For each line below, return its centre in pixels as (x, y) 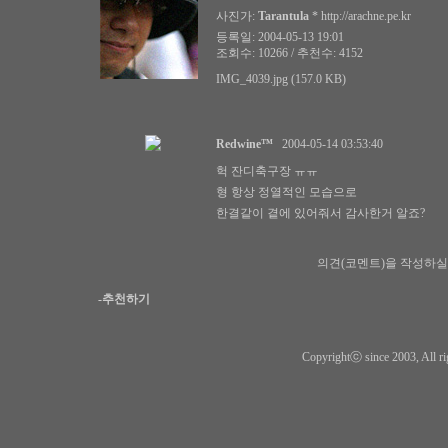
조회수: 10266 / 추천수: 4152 (289, 53)
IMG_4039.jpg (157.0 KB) (281, 79)
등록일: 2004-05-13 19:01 (280, 37)
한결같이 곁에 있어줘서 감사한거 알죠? (320, 213)
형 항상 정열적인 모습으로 (286, 192)
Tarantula (283, 16)
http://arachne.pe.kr (366, 16)
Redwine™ (244, 144)
